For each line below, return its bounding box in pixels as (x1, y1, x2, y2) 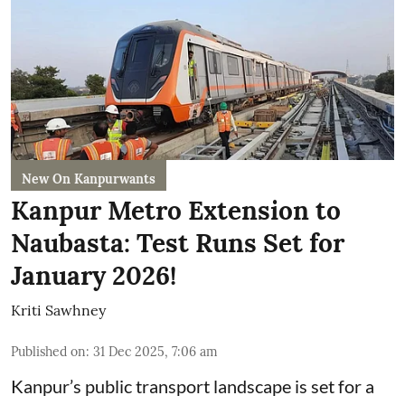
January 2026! (11, 259, 176, 292)
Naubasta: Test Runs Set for (11, 227, 344, 259)
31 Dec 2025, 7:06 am (93, 344, 218, 360)
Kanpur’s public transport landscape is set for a (11, 375, 374, 397)
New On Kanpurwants (22, 171, 155, 187)
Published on (11, 344, 86, 360)
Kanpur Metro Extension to (11, 194, 341, 227)
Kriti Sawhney (11, 301, 106, 319)
